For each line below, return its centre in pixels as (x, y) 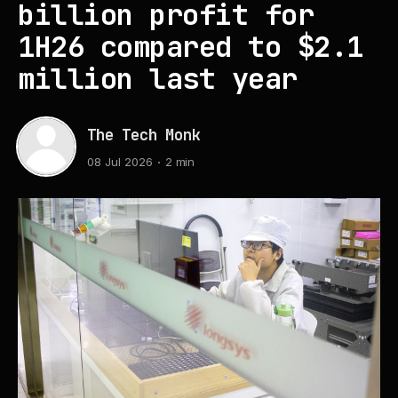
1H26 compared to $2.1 (191, 47)
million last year (158, 79)
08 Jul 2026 (120, 162)
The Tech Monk (144, 135)
